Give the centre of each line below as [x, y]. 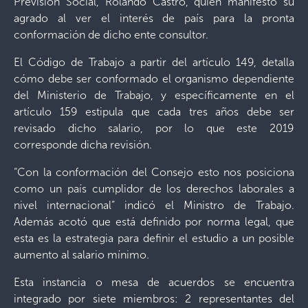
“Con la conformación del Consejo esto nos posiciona [154, 172]
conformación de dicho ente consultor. [111, 35]
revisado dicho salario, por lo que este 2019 [154, 128]
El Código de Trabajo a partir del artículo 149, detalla [154, 62]
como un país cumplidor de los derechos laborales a [154, 189]
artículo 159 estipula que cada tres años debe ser [154, 112]
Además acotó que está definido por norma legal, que [154, 222]
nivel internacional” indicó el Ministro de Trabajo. [154, 205]
